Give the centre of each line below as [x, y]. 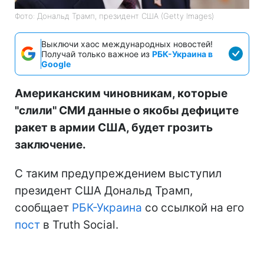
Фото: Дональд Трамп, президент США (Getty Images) [114, 16]
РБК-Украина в [182, 54]
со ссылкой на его [193, 207]
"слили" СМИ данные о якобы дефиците [127, 110]
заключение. [50, 144]
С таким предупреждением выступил [118, 173]
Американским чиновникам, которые [121, 93]
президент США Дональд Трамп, [104, 190]
